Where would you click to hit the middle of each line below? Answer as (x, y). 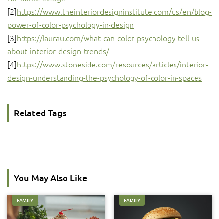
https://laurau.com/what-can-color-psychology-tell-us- (109, 38)
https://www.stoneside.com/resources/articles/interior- (112, 64)
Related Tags (40, 113)
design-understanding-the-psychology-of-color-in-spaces (105, 77)
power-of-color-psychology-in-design (71, 24)
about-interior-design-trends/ (58, 51)
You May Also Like (50, 178)
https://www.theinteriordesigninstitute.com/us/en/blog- (114, 11)
